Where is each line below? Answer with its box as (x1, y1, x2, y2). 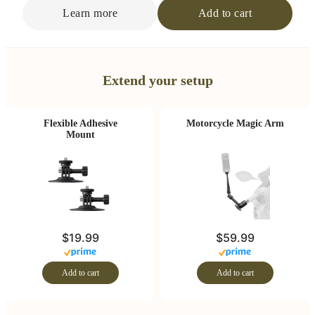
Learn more (63, 7, 117, 19)
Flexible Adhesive (43, 118, 117, 129)
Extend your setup (102, 72, 213, 88)
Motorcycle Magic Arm (186, 118, 284, 129)
